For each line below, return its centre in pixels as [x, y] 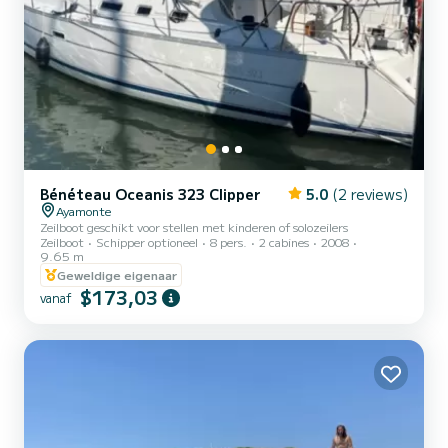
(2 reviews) [370, 194]
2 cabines [284, 241]
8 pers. [228, 241]
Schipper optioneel [147, 241]
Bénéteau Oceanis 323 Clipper [150, 194]
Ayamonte [83, 210]
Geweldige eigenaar [117, 274]
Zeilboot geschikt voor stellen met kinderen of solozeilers [194, 226]
